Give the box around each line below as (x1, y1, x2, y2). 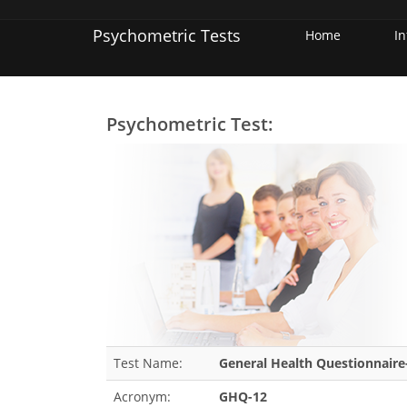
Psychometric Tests (93, 25, 241, 46)
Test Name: (114, 354, 183, 372)
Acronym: (114, 388, 171, 405)
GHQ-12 (219, 388, 267, 405)
